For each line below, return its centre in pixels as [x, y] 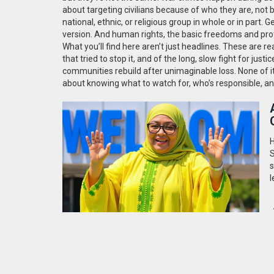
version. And [87, 34]
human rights [138, 34]
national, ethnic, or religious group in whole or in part [162, 22]
